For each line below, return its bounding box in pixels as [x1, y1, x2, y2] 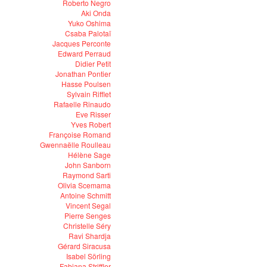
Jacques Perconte [52, 38, 111, 48]
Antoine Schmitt [60, 190, 111, 200]
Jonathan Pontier [55, 69, 111, 79]
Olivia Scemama [58, 180, 111, 190]
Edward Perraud [58, 48, 111, 58]
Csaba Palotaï [65, 28, 111, 38]
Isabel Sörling [66, 251, 111, 261]
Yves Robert [71, 119, 111, 129]
